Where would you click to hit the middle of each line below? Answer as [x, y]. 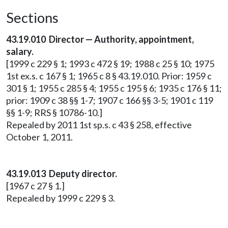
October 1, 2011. [39, 137]
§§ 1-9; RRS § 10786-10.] [54, 112]
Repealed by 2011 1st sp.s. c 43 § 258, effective [99, 125]
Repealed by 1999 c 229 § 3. [61, 198]
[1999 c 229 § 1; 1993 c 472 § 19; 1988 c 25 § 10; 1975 [110, 64]
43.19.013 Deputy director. [62, 174]
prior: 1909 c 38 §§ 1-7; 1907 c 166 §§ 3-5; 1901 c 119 [110, 100]
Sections [32, 18]
